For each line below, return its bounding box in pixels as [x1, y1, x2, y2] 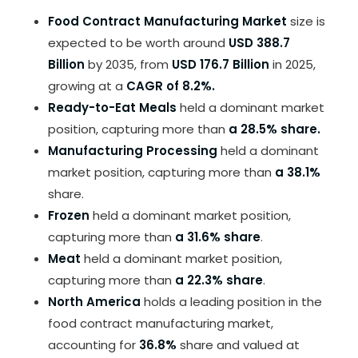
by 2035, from [85, 55, 172, 73]
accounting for [48, 336, 139, 353]
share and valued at [177, 336, 300, 353]
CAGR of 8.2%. [126, 77, 215, 94]
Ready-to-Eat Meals [48, 98, 177, 116]
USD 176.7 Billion [172, 55, 269, 73]
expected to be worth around [48, 34, 229, 51]
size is [287, 12, 325, 30]
